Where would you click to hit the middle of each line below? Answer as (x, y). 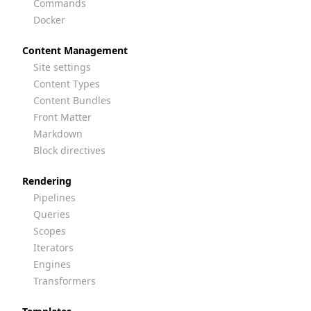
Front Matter (62, 117)
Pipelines (54, 197)
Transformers (65, 281)
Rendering (47, 181)
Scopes (50, 231)
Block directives (69, 150)
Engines (52, 264)
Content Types (67, 84)
